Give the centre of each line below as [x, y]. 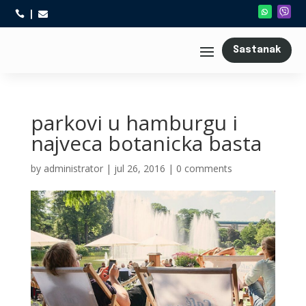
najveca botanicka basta [146, 143]
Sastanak [256, 50]
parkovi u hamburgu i [134, 123]
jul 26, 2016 [139, 168]
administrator [73, 168]
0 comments [204, 168]
